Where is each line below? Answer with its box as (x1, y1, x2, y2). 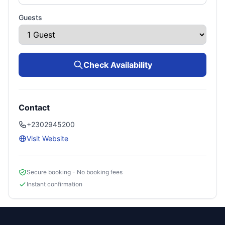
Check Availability (83, 59, 152, 70)
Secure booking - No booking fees (27, 168, 123, 176)
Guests (19, 13, 42, 22)
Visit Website (27, 134, 68, 143)
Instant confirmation (27, 180, 82, 188)
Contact (19, 102, 50, 113)
